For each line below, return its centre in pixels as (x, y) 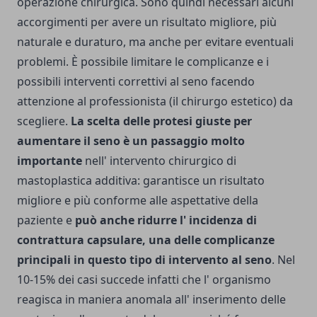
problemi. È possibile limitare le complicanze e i (143, 61)
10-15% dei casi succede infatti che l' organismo (144, 279)
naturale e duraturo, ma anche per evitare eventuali (155, 41)
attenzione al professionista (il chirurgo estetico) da (155, 101)
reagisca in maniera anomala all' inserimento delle (151, 299)
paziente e (46, 220)
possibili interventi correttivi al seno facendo (136, 81)
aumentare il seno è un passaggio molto (131, 140)
